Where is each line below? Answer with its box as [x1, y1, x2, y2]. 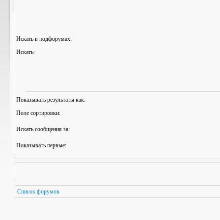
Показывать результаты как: [16, 96, 85, 103]
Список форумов [17, 188, 59, 195]
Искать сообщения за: [16, 126, 70, 133]
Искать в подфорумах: [16, 35, 72, 42]
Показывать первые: [16, 142, 66, 149]
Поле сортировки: [16, 110, 60, 116]
